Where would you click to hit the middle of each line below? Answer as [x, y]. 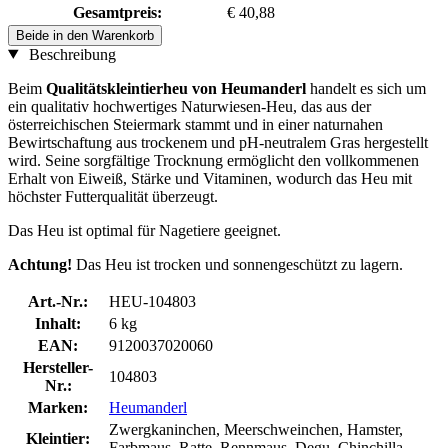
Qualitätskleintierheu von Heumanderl [178, 88]
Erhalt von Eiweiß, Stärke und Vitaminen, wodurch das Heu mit [210, 178]
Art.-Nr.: [58, 301]
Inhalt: [58, 323]
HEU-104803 [152, 301]
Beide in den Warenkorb [85, 35]
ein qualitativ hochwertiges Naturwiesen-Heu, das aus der [189, 106]
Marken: [58, 407]
